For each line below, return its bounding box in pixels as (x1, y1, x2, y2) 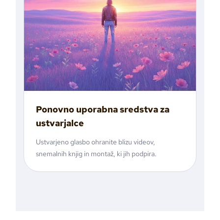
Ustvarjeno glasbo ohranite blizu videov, (36, 137, 155, 147)
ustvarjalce (36, 117, 84, 129)
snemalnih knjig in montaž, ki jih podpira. (36, 149, 157, 159)
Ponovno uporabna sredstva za (36, 104, 169, 115)
